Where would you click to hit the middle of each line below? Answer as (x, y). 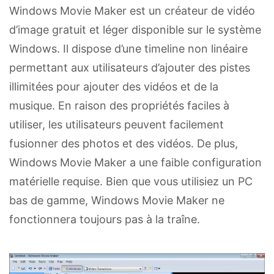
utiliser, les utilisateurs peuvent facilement (117, 125)
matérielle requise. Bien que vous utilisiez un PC (131, 182)
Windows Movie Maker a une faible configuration (135, 163)
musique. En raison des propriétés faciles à (119, 106)
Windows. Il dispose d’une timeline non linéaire (128, 49)
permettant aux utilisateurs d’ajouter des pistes (130, 68)
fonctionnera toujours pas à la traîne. (105, 220)
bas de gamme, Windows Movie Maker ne (117, 201)
